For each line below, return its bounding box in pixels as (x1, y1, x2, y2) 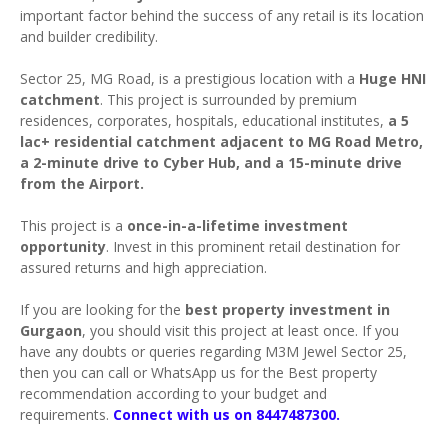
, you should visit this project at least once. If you (82, 321, 399, 340)
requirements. (20, 405, 113, 424)
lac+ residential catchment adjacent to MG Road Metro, (20, 132, 423, 151)
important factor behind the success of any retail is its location (20, 6, 424, 25)
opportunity (20, 237, 106, 256)
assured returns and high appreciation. (20, 258, 271, 277)
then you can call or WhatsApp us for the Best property (20, 363, 377, 382)
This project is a (20, 216, 127, 235)
